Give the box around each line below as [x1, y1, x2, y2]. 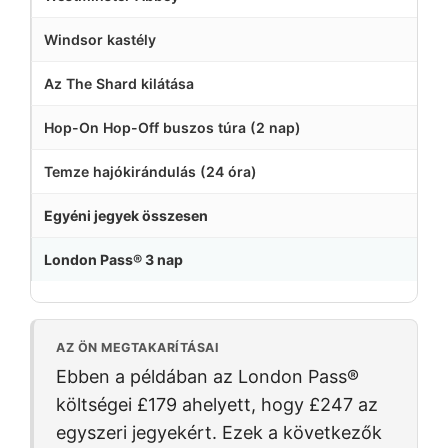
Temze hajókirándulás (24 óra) [44, 162, 257, 180]
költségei [56, 393, 137, 415]
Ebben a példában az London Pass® [56, 365, 359, 387]
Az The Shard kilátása [44, 74, 194, 92]
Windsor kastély [44, 30, 156, 48]
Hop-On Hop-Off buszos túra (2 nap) [44, 118, 301, 136]
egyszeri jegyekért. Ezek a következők [56, 421, 382, 443]
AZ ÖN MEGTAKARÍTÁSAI [56, 339, 219, 355]
